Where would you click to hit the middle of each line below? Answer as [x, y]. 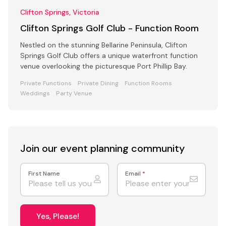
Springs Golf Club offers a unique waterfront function [109, 55]
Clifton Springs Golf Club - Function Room [109, 28]
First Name [44, 173]
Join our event [55, 148]
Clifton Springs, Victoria [60, 12]
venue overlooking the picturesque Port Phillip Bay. [104, 66]
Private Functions [46, 83]
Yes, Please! [58, 216]
